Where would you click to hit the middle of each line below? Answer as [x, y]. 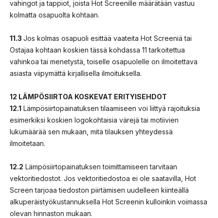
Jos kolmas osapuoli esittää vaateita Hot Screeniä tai [108, 38]
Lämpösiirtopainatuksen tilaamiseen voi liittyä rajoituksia [111, 108]
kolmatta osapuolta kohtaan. [54, 15]
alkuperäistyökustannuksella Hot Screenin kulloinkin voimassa [109, 201]
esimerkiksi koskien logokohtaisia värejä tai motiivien [94, 120]
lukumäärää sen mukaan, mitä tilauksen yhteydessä [91, 131]
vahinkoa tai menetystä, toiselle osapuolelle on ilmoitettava [104, 61]
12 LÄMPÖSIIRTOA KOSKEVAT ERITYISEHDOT [88, 96]
